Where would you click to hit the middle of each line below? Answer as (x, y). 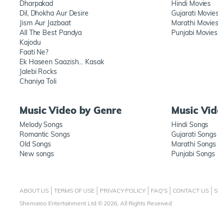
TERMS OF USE (74, 191)
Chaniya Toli (38, 81)
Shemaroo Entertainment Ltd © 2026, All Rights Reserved (96, 203)
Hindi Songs (190, 125)
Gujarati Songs (194, 134)
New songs (37, 154)
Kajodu (30, 42)
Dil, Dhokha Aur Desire (54, 13)
